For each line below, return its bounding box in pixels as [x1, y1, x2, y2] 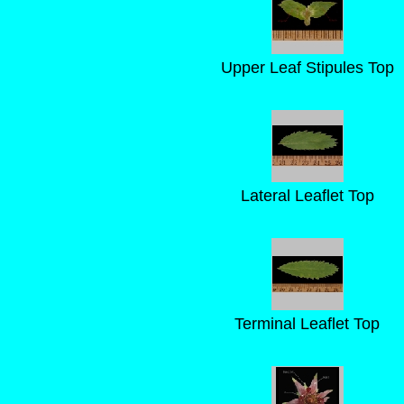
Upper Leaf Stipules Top [220, 59, 394, 77]
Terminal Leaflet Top [234, 315, 380, 333]
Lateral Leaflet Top [240, 187, 374, 205]
